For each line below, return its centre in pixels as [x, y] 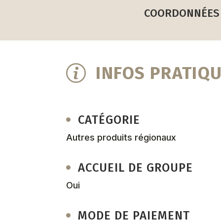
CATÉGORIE [109, 120]
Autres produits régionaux [121, 137]
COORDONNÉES [182, 13]
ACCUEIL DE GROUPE [135, 167]
